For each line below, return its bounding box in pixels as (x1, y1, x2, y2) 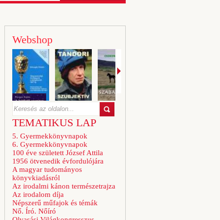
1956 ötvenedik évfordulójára (12, 157, 104, 165)
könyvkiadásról (12, 174, 60, 182)
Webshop (12, 33, 53, 46)
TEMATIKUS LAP (12, 116, 96, 129)
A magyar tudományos (12, 165, 82, 173)
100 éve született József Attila (12, 149, 103, 157)
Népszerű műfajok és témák (12, 199, 98, 207)
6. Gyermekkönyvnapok (12, 140, 87, 148)
